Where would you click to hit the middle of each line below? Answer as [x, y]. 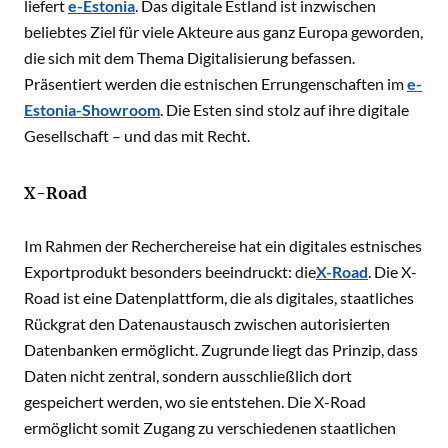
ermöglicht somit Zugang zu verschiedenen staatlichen [210, 427]
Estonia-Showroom [92, 109]
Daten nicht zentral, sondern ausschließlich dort [188, 375]
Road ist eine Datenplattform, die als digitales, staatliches [219, 297]
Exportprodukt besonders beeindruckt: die [170, 271]
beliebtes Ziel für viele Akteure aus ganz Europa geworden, [223, 31]
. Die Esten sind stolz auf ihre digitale [284, 109]
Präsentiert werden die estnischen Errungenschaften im [215, 83]
